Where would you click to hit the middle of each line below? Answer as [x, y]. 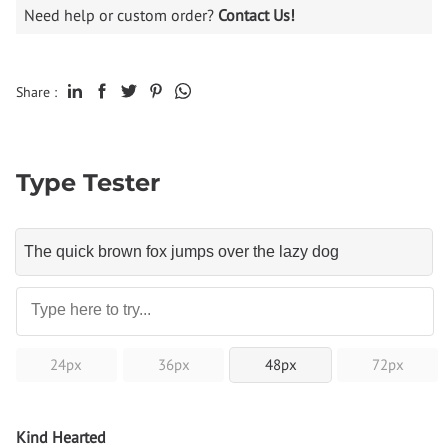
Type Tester [88, 183]
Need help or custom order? [121, 15]
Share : [36, 92]
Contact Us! [256, 15]
